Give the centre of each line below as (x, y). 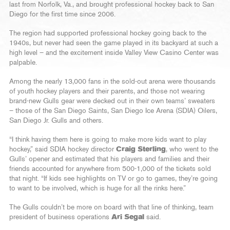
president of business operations (60, 217)
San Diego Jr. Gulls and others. (56, 120)
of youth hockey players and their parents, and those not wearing (107, 91)
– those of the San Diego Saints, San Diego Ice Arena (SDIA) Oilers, (113, 111)
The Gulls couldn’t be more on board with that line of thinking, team (111, 207)
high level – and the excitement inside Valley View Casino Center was (114, 53)
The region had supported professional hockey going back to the (108, 33)
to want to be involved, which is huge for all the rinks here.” (98, 188)
